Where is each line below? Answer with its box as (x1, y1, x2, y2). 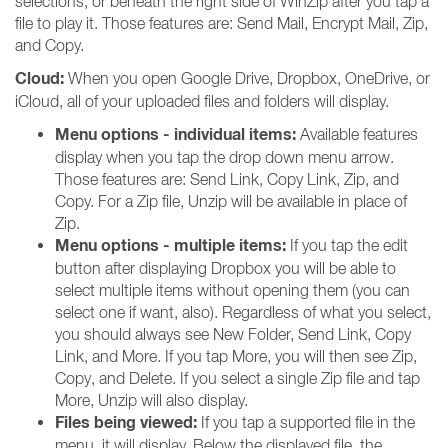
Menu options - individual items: (55, 124, 296, 145)
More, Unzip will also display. (55, 391, 248, 409)
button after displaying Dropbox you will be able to (55, 259, 396, 277)
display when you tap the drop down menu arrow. (55, 148, 394, 166)
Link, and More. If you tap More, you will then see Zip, (55, 347, 417, 365)
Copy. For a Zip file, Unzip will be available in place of (55, 192, 407, 210)
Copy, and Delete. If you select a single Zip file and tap (55, 369, 420, 387)
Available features (296, 125, 418, 143)
